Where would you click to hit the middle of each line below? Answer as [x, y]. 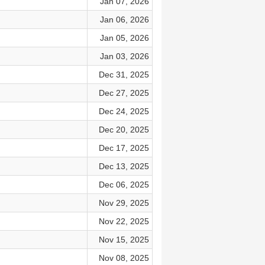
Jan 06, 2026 [124, 20]
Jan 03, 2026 [124, 56]
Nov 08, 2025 [124, 258]
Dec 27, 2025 [124, 93]
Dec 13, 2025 [124, 166]
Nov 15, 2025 [124, 240]
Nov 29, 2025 [124, 203]
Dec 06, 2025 [124, 185]
